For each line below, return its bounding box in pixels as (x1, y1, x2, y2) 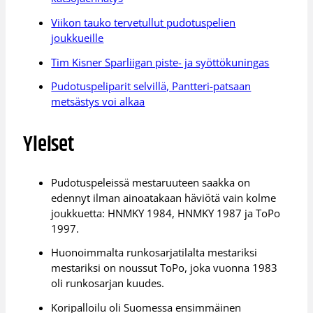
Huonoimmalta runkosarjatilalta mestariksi (51, 245, 258, 260)
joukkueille (51, 30, 104, 45)
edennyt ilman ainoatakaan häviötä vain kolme (51, 190, 277, 205)
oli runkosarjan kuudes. (51, 276, 165, 291)
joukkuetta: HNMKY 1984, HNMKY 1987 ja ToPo (51, 205, 281, 220)
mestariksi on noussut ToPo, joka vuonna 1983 (51, 261, 278, 275)
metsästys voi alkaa (51, 94, 145, 109)
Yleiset (23, 129, 74, 162)
